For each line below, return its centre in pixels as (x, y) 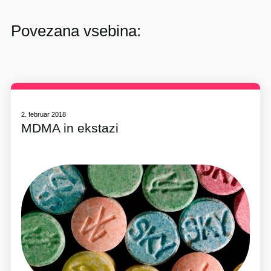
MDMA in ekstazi (70, 128)
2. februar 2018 (44, 114)
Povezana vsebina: (76, 31)
